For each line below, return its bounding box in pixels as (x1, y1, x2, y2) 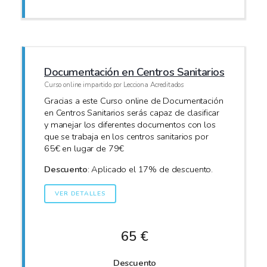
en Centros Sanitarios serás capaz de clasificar (44, 107, 220, 119)
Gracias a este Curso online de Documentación (44, 95, 223, 107)
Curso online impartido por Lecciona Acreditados (44, 79, 185, 89)
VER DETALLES (55, 189, 105, 198)
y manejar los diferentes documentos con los (44, 119, 216, 131)
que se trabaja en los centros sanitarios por (44, 131, 209, 143)
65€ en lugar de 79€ (44, 142, 125, 155)
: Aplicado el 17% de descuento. (87, 163, 213, 175)
